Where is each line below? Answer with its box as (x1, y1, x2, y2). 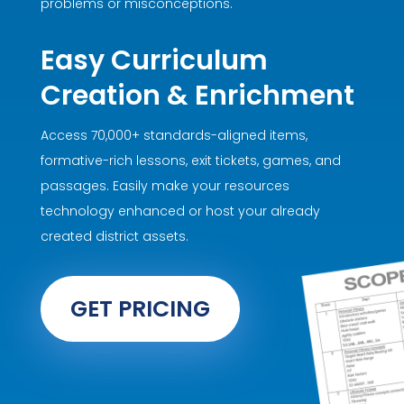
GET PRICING (69, 292, 210, 325)
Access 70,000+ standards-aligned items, (40, 126, 308, 145)
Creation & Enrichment (40, 77, 354, 115)
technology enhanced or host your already (40, 202, 320, 221)
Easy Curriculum (40, 41, 268, 80)
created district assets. (40, 227, 188, 246)
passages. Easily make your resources (40, 177, 289, 196)
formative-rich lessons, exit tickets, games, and (40, 151, 341, 170)
